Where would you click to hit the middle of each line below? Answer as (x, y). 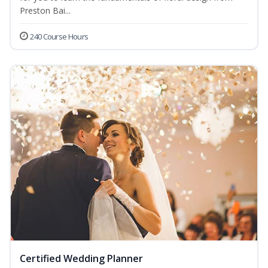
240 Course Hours (59, 37)
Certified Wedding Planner (81, 259)
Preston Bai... (45, 11)
